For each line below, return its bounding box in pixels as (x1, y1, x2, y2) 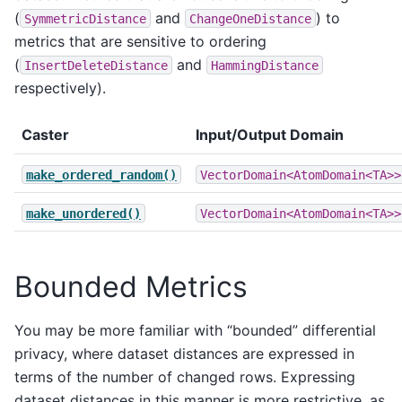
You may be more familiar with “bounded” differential (14, 321, 376, 340)
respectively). (14, 78, 106, 97)
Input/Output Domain (196, 126, 344, 144)
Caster (22, 126, 69, 144)
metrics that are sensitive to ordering (14, 31, 267, 50)
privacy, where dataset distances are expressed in (14, 345, 354, 363)
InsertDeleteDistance (24, 57, 168, 73)
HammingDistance (211, 57, 319, 73)
